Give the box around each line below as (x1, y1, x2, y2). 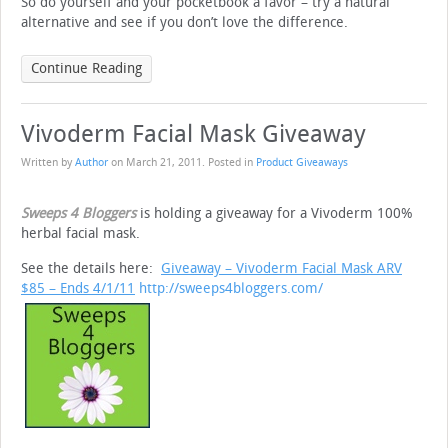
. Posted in (202, 156, 256, 170)
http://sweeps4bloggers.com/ (139, 280, 323, 298)
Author (75, 156, 108, 170)
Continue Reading (31, 60, 142, 78)
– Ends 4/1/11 (49, 280, 135, 298)
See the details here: (21, 260, 161, 278)
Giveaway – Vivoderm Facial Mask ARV (161, 260, 402, 278)
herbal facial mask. (21, 225, 140, 243)
